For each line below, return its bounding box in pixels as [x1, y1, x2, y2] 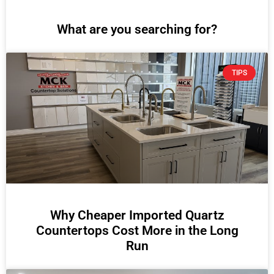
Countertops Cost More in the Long [35, 223, 239, 238]
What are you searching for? [57, 21, 217, 37]
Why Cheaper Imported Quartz [50, 207, 224, 223]
